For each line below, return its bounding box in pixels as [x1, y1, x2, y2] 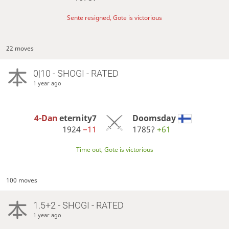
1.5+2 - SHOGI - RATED [33, 200, 124, 211]
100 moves [6, 175, 38, 185]
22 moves [6, 43, 34, 53]
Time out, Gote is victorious [76, 145, 153, 154]
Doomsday [132, 112, 176, 124]
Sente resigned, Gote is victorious [67, 13, 162, 22]
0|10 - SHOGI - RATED [33, 67, 119, 79]
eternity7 [59, 112, 97, 124]
